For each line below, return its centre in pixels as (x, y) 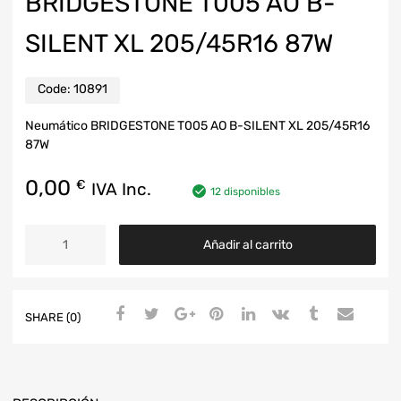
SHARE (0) (53, 317)
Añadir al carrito (247, 245)
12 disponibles (245, 191)
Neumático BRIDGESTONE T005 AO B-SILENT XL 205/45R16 (197, 125)
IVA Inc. (121, 189)
